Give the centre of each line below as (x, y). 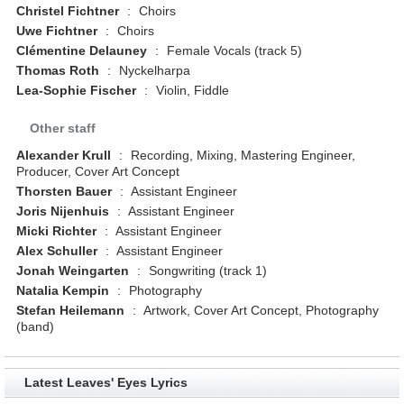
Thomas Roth (58, 70)
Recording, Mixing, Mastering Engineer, (242, 155)
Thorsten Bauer (64, 191)
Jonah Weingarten (73, 270)
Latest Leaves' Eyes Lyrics (106, 382)
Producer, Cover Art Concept (98, 171)
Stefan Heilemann (71, 310)
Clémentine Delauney (82, 50)
